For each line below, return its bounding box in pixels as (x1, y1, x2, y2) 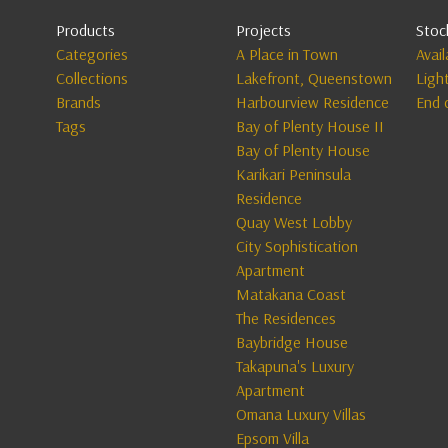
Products (55, 20, 115, 40)
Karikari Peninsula (235, 164, 351, 184)
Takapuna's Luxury (235, 356, 354, 376)
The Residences (235, 308, 336, 328)
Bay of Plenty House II (235, 116, 384, 136)
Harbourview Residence (235, 92, 389, 112)
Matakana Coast (235, 284, 346, 304)
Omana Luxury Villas (235, 404, 366, 424)
